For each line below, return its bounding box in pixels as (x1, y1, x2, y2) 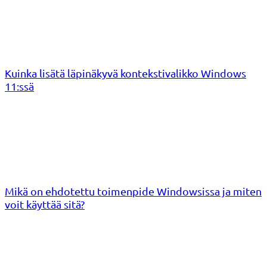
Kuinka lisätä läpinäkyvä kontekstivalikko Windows (5, 66, 246, 79)
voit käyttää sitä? (5, 197, 85, 210)
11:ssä (5, 79, 34, 92)
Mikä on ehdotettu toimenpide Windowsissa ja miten (5, 184, 262, 197)
